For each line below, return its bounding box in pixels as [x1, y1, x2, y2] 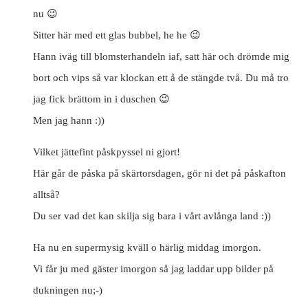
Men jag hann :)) [33, 114, 104, 126]
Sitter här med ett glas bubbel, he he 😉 [33, 29, 201, 41]
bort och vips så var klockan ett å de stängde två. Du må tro [33, 71, 289, 83]
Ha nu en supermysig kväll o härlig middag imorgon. [33, 241, 261, 253]
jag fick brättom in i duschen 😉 [33, 93, 170, 104]
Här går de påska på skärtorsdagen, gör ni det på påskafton [33, 167, 286, 179]
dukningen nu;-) [33, 284, 102, 296]
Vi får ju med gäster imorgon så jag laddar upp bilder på [33, 263, 274, 274]
